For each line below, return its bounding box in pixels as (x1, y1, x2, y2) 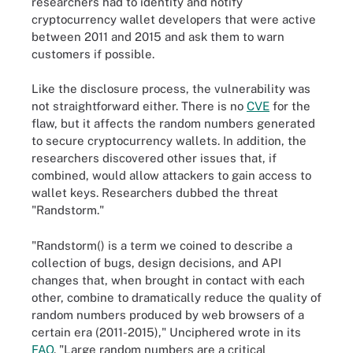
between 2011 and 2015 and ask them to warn (32, 29, 284, 43)
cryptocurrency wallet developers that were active (32, 12, 316, 26)
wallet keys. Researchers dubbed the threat (32, 186, 278, 199)
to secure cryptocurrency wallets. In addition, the (32, 134, 307, 147)
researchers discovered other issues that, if (32, 151, 277, 165)
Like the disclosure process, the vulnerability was (32, 82, 310, 95)
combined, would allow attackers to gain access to (32, 169, 311, 182)
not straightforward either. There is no (32, 99, 247, 113)
